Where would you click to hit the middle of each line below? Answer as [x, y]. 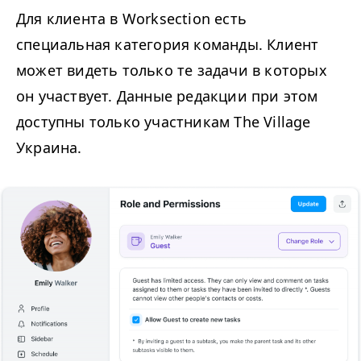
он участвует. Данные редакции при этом [167, 96]
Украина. [51, 148]
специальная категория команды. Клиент [168, 45]
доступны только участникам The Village [164, 122]
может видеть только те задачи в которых [172, 71]
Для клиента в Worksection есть [131, 19]
